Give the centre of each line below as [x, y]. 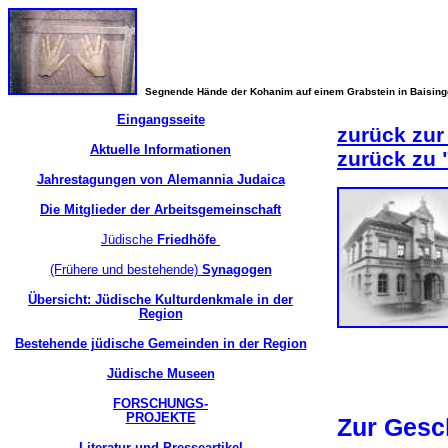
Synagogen [234, 269]
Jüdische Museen [160, 373]
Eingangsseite [160, 119]
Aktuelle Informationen [160, 149]
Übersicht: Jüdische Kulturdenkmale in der [160, 299]
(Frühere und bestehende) [123, 269]
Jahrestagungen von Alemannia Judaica [160, 179]
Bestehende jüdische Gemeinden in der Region [160, 343]
